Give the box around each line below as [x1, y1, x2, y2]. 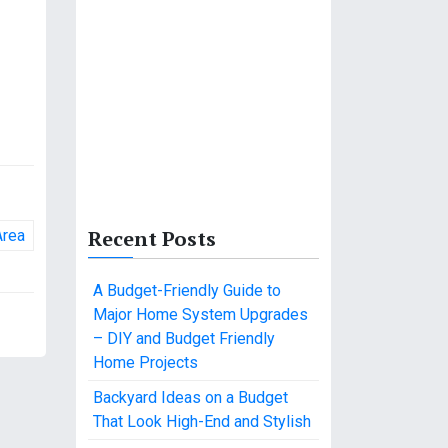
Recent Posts [88, 225, 216, 252]
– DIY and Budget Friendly [93, 329, 275, 348]
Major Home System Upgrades [93, 305, 308, 324]
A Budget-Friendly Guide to [93, 281, 281, 300]
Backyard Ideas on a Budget [93, 388, 288, 407]
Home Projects [93, 353, 198, 372]
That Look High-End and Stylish [93, 412, 311, 431]
